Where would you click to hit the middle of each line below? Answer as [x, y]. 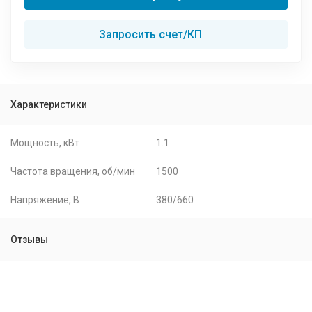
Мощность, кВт [45, 143]
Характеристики [49, 104]
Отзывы [29, 240]
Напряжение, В [45, 200]
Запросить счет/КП [150, 34]
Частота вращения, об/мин [73, 171]
